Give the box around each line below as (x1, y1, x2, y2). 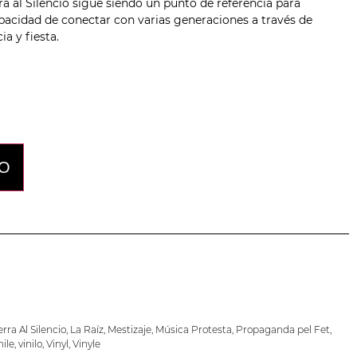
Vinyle (72, 338, 100, 351)
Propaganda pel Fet (235, 324, 330, 336)
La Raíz (69, 324, 104, 336)
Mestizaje (107, 324, 151, 336)
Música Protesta (155, 324, 232, 336)
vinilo (18, 338, 42, 351)
